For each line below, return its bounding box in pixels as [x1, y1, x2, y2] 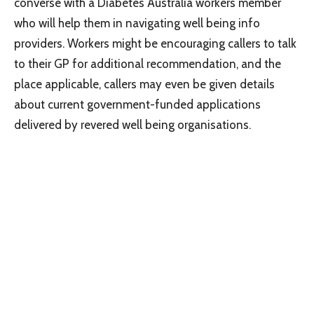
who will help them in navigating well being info [14, 15, 260, 30]
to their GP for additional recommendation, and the [14, 56, 281, 71]
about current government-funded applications [14, 97, 261, 111]
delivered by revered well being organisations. [14, 117, 251, 132]
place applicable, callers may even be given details [14, 76, 275, 91]
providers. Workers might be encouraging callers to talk [14, 36, 296, 50]
